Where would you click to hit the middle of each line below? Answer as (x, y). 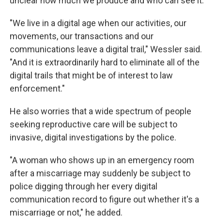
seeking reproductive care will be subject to (93, 124)
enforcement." (37, 88)
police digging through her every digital (84, 186)
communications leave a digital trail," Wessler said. (106, 49)
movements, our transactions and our (82, 36)
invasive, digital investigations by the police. (93, 137)
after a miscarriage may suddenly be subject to (100, 173)
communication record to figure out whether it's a (104, 199)
